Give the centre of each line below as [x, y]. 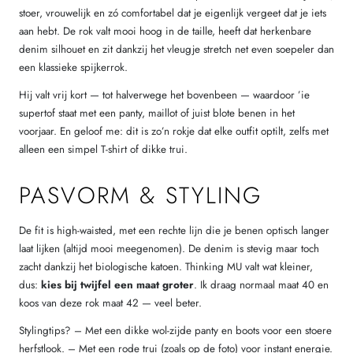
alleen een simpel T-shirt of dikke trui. [103, 149]
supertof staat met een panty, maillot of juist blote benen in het [157, 113]
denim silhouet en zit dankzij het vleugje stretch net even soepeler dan [176, 50]
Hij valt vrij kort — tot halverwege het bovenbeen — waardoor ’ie [164, 95]
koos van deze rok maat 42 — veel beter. [110, 303]
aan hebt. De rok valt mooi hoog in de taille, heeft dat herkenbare [165, 32]
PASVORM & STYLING [140, 196]
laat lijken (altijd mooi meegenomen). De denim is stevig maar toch [169, 249]
